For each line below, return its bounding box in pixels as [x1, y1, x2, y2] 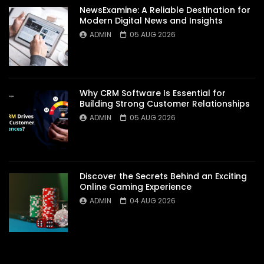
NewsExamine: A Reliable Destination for [80, 4, 250, 16]
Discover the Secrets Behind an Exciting [80, 170, 247, 182]
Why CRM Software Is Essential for [80, 87, 226, 99]
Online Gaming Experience [80, 181, 192, 193]
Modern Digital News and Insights [80, 15, 223, 27]
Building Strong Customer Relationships [80, 98, 250, 110]
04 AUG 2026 [130, 196, 176, 206]
